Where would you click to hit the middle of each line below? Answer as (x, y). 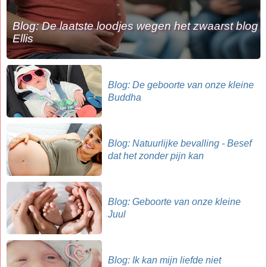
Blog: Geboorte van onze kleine (174, 202)
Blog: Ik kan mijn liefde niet (164, 260)
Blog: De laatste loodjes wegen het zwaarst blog (135, 26)
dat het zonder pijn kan (156, 156)
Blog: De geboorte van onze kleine (181, 85)
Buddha (125, 98)
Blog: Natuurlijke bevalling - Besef (180, 144)
